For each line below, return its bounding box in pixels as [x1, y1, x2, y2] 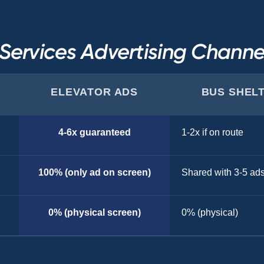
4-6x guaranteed [58, 127, 131, 137]
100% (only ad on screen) [38, 167, 151, 177]
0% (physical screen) [48, 207, 141, 217]
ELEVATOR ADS [51, 86, 138, 98]
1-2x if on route [181, 127, 243, 137]
